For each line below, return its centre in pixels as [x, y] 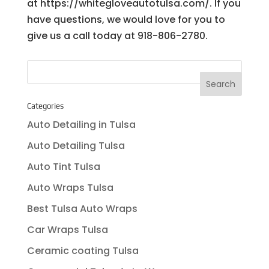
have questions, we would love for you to [126, 19]
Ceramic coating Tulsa [83, 250]
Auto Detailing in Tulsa [81, 124]
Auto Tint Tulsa [63, 166]
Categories [45, 106]
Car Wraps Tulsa [67, 229]
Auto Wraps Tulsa [70, 187]
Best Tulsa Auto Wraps [82, 208]
